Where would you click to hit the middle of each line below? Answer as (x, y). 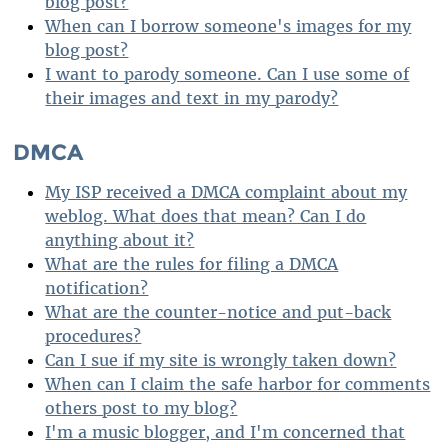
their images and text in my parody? (192, 97)
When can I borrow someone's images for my (228, 25)
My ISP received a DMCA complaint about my (226, 191)
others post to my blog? (141, 407)
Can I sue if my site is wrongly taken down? (221, 359)
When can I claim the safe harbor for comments (238, 383)
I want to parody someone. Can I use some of (227, 73)
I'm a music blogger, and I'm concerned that (225, 431)
